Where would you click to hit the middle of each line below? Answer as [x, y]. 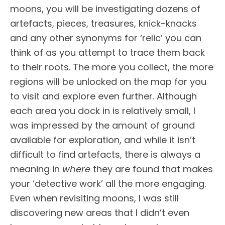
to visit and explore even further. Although [103, 96]
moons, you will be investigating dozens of [105, 9]
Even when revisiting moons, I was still [94, 198]
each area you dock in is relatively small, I [103, 111]
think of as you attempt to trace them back [107, 53]
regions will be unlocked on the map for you [108, 82]
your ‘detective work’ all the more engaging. [108, 184]
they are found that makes [152, 169]
